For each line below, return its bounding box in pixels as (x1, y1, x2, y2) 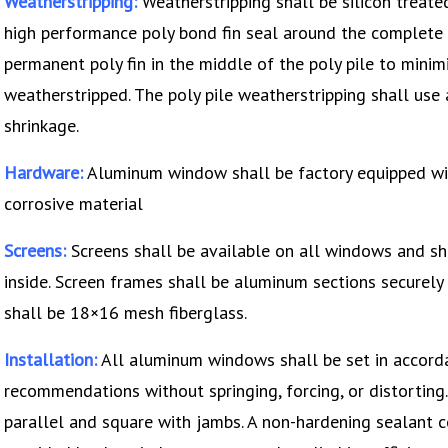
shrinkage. (4, 113, 79, 137)
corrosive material (4, 191, 143, 215)
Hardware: (4, 160, 83, 184)
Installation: (4, 347, 97, 371)
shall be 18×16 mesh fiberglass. (4, 300, 247, 324)
